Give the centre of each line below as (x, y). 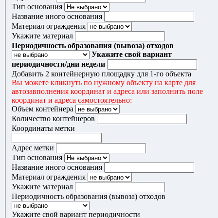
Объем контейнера (43, 109)
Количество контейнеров (53, 119)
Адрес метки (33, 148)
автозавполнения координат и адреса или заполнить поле (107, 91)
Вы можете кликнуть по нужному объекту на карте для (104, 83)
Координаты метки (43, 128)
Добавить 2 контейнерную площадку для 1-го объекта (101, 74)
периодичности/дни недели (58, 64)
